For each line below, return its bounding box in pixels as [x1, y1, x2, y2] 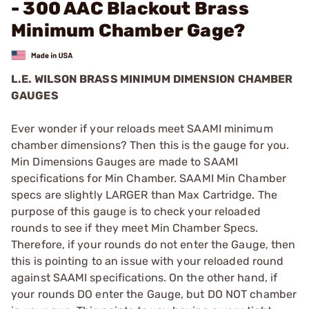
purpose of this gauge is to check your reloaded [11, 204, 261, 218]
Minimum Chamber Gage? [11, 20, 246, 41]
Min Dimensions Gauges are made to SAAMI [11, 154, 238, 168]
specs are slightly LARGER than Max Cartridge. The [11, 188, 277, 201]
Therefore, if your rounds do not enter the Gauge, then [11, 237, 296, 251]
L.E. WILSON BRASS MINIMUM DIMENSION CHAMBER [11, 72, 293, 86]
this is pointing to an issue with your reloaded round [11, 254, 284, 268]
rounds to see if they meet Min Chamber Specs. [11, 221, 259, 235]
